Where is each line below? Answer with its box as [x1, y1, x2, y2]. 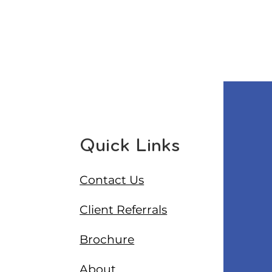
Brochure [80, 233, 135, 246]
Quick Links [80, 137, 180, 156]
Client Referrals [80, 203, 168, 217]
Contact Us [80, 173, 144, 187]
